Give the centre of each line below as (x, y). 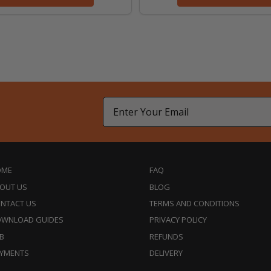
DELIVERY (166, 253)
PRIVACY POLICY (178, 220)
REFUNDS (166, 236)
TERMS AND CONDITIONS (194, 203)
